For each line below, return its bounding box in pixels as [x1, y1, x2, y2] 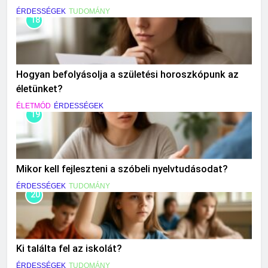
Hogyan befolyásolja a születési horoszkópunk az [16, 68, 239, 80]
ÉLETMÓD [16, 101, 51, 110]
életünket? [16, 83, 63, 95]
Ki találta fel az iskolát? [16, 243, 122, 255]
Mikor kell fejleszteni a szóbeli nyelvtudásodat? [16, 163, 228, 175]
